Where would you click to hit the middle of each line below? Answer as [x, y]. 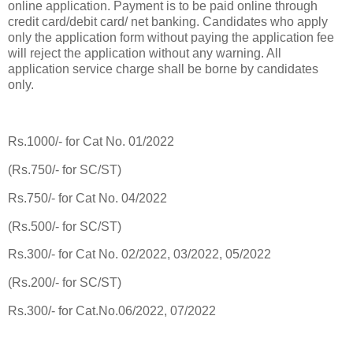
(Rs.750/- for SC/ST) [65, 169]
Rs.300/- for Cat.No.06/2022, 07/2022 [112, 311]
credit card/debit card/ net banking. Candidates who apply [168, 22]
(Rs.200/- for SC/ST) [65, 283]
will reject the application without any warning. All [145, 54]
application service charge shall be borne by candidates [163, 69]
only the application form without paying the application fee [171, 38]
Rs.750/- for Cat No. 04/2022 [87, 198]
